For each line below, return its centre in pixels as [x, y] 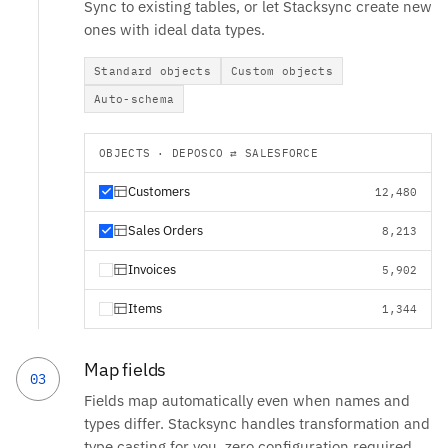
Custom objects [282, 70]
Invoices [152, 269]
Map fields [125, 369]
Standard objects [152, 70]
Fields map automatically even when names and [247, 400]
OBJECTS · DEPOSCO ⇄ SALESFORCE [208, 152]
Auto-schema [134, 98]
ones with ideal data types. [174, 29]
